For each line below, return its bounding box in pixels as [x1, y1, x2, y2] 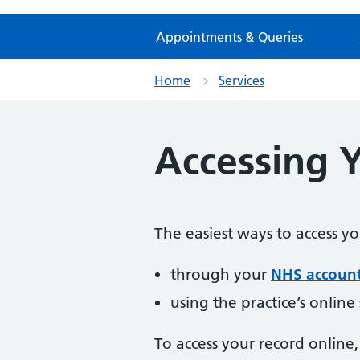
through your [170, 265, 271, 284]
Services [219, 72, 264, 88]
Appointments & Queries [156, 29, 303, 45]
